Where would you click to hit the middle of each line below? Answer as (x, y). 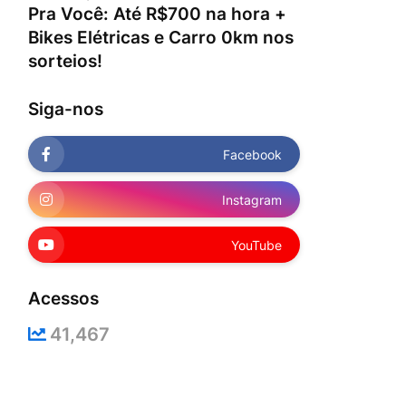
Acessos (63, 299)
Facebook (252, 154)
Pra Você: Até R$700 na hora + (157, 14)
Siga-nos (66, 109)
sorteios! (65, 61)
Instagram (252, 199)
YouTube (256, 245)
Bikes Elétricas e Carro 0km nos (161, 38)
